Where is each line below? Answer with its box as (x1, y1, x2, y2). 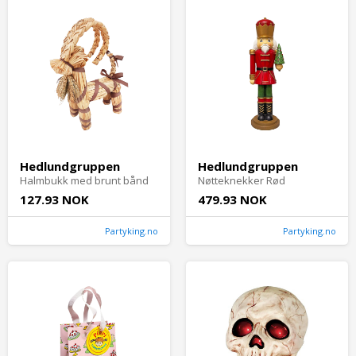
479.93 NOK (198, 192, 267, 208)
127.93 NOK (20, 192, 89, 208)
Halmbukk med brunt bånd (20, 173, 149, 188)
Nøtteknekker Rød (198, 173, 285, 188)
